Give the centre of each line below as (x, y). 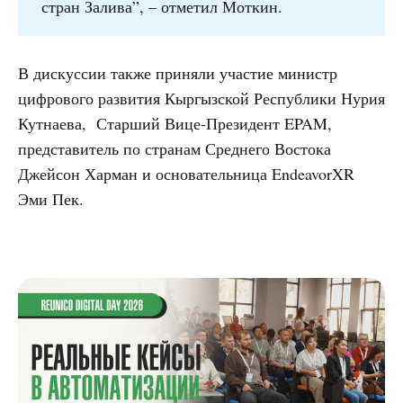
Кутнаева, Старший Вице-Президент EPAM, (175, 123)
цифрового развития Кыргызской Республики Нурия (201, 98)
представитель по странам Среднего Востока (175, 148)
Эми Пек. (51, 198)
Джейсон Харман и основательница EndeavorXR (186, 173)
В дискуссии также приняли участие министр (178, 72)
